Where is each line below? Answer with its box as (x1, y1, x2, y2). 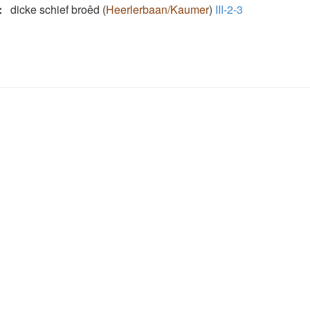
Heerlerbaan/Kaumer (106, 1, 209, 17)
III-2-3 (215, 1, 243, 17)
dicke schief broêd (10, 1, 100, 17)
